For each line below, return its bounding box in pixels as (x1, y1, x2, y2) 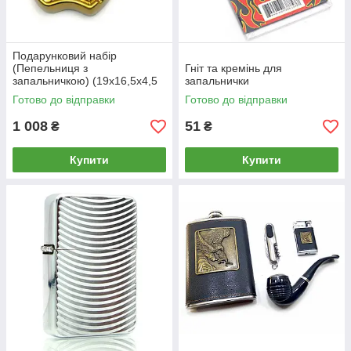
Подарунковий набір (13, 49, 117, 63)
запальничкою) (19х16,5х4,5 (13, 74, 157, 88)
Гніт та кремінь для (185, 62, 282, 75)
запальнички (185, 74, 249, 88)
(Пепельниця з (13, 62, 88, 75)
